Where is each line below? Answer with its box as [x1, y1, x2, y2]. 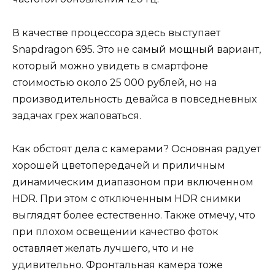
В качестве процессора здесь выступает [12, 26, 220, 39]
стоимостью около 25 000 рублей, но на [12, 76, 217, 88]
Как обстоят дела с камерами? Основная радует [12, 142, 261, 155]
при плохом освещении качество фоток [12, 225, 219, 238]
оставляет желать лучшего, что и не [12, 242, 194, 254]
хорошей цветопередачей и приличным [12, 159, 225, 171]
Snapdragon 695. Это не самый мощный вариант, [12, 43, 261, 55]
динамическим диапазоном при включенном [12, 176, 254, 188]
